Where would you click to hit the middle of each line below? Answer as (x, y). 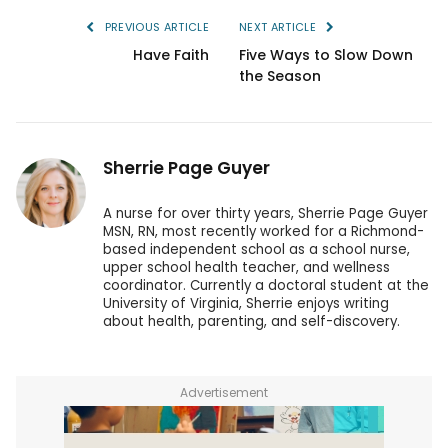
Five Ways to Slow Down (326, 54)
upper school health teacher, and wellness (246, 267)
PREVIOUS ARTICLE (155, 26)
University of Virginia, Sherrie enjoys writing (246, 303)
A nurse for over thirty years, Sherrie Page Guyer (265, 213)
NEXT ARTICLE (279, 26)
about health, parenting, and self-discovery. (253, 321)
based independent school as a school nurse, (256, 249)
